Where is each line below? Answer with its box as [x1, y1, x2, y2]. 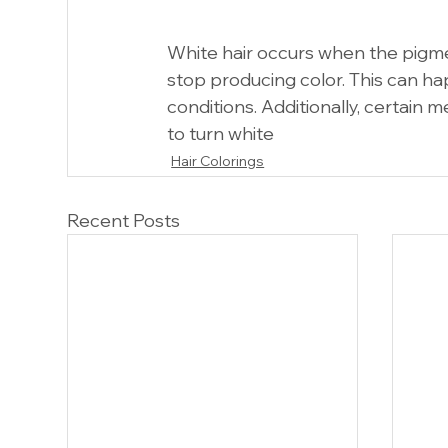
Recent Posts [67, 208, 181, 232]
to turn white [167, 121, 275, 145]
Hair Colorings [171, 151, 265, 170]
